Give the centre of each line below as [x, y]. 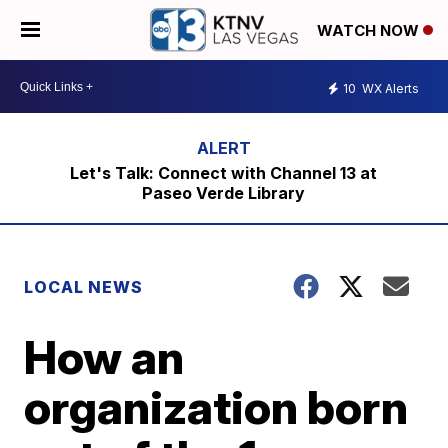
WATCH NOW [370, 31]
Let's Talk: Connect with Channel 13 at [224, 173]
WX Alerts [389, 88]
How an [104, 357]
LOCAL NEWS [84, 287]
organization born [216, 407]
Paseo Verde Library [224, 193]
